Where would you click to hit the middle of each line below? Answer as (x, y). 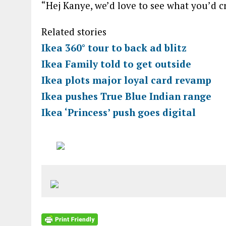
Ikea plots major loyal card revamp (126, 80)
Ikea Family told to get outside (116, 64)
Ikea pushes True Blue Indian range (126, 96)
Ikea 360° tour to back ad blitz (114, 48)
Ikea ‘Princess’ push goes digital (119, 112)
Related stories (74, 32)
